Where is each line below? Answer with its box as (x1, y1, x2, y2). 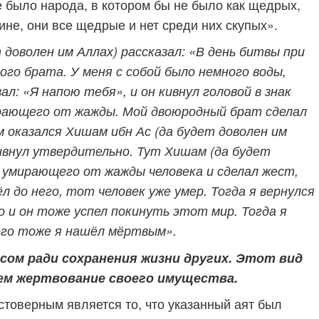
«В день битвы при (189, 42, 305, 60)
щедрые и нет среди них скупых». (76, 15, 278, 33)
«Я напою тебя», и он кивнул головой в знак (23, 82, 291, 100)
